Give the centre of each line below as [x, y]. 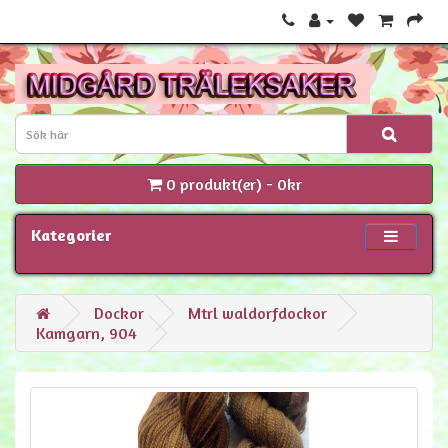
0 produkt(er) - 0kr [233, 184]
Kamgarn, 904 [86, 333]
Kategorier [71, 235]
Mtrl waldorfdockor [257, 313]
